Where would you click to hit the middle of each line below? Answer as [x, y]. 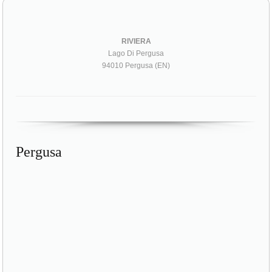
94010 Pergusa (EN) [136, 66]
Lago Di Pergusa [136, 54]
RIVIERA [136, 42]
